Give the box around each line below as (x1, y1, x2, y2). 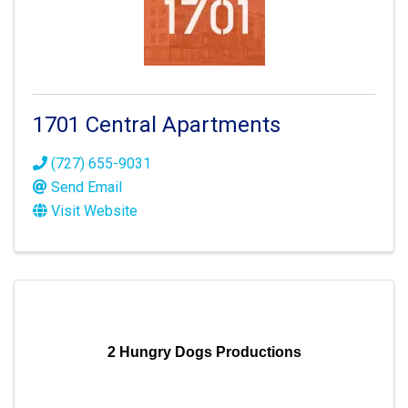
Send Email (51, 178, 122, 196)
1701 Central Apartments (33, 112, 280, 138)
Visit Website (51, 202, 138, 219)
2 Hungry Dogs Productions (107, 344, 301, 360)
